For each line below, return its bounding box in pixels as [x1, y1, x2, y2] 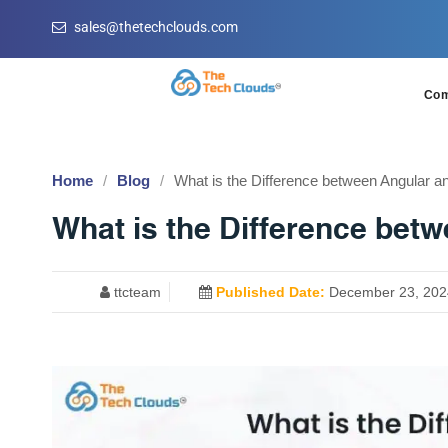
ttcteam [110, 284, 162, 300]
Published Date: [216, 284, 326, 300]
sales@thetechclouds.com [74, 19, 238, 35]
